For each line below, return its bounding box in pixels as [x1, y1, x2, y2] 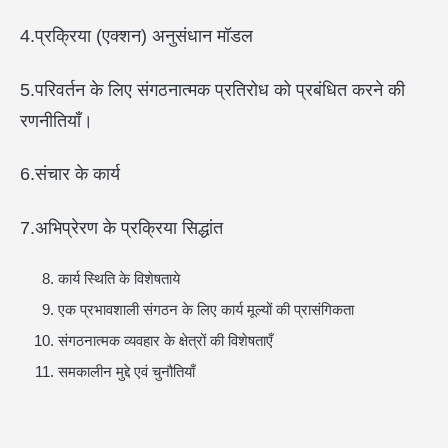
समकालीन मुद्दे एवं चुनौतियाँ [57, 363, 195, 380]
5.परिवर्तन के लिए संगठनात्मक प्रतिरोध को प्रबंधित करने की [20, 79, 405, 100]
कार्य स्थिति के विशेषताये [57, 270, 180, 287]
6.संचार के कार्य [20, 164, 120, 184]
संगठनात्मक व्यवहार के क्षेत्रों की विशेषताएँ [57, 332, 273, 349]
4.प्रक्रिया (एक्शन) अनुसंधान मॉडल [20, 26, 253, 46]
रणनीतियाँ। [20, 110, 93, 131]
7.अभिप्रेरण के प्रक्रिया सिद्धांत [20, 217, 223, 238]
